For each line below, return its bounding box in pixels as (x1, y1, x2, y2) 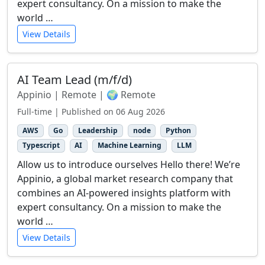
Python (166, 125, 192, 136)
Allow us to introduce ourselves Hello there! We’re (17, 157, 240, 171)
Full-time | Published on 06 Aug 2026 (17, 106, 165, 118)
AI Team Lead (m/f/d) (17, 72, 132, 88)
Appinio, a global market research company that (17, 172, 233, 185)
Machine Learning (97, 140, 161, 151)
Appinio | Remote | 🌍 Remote (17, 88, 156, 102)
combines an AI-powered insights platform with (17, 186, 231, 199)
